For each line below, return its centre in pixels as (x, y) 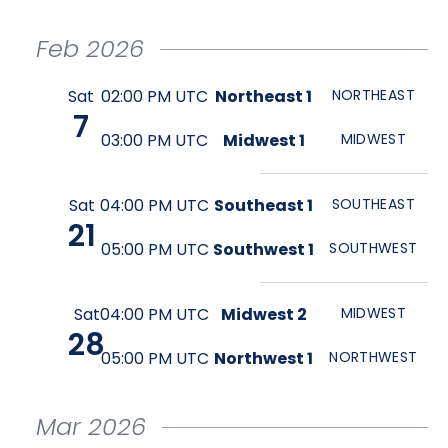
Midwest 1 (263, 140)
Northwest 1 (264, 358)
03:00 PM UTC (155, 140)
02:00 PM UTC (155, 96)
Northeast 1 (264, 96)
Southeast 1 (264, 205)
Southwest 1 (264, 249)
